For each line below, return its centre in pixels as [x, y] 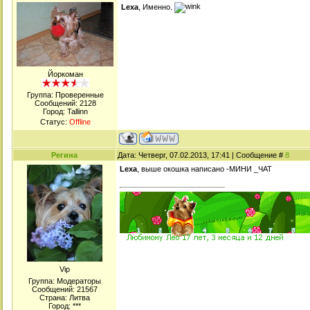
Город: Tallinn [65, 111]
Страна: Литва [64, 298]
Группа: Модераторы [64, 281]
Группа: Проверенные [65, 95]
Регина [64, 155]
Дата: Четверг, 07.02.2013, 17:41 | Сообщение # [201, 155]
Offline [80, 122]
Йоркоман [65, 74]
